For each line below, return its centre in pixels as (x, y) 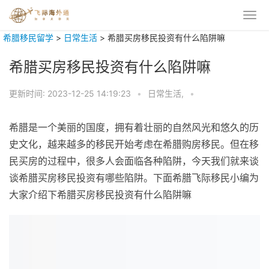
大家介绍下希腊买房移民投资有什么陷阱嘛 (100, 195)
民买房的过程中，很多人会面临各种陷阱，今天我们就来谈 (134, 161)
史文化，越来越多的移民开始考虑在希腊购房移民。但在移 (134, 144)
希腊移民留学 (28, 38)
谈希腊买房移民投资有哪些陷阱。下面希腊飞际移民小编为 (134, 178)
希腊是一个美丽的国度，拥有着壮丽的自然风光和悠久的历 (134, 127)
